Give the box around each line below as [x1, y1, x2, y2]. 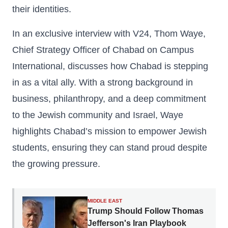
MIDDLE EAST [88, 198, 122, 204]
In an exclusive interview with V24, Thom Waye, [12, 28, 206, 39]
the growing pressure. [12, 159, 100, 169]
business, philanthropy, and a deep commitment [12, 94, 206, 104]
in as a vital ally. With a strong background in [12, 77, 193, 88]
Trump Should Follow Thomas [88, 207, 204, 215]
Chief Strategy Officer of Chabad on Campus [12, 45, 194, 55]
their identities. [12, 4, 71, 14]
